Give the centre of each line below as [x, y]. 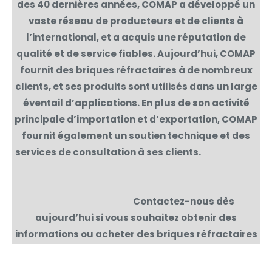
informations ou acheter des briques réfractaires [136, 234]
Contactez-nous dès [183, 201]
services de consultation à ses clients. [136, 152]
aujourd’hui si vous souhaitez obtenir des [136, 217]
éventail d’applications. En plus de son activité [136, 103]
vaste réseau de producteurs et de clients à [136, 21]
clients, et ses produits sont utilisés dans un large [136, 86]
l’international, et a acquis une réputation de [136, 37]
